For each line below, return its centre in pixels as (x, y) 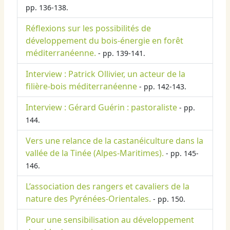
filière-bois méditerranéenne (81, 87)
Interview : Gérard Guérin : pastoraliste (101, 108)
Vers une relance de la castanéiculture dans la (114, 141)
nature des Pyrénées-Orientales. (88, 199)
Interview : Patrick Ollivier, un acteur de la (106, 74)
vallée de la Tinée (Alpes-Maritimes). (95, 153)
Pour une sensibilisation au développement (110, 220)
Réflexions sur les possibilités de (88, 28)
